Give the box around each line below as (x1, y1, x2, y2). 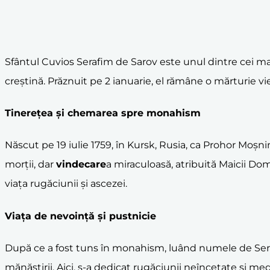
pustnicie (109, 210, 156, 222)
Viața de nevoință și (5, 210, 109, 222)
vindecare (56, 159, 106, 171)
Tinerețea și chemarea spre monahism (5, 107, 201, 119)
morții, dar (5, 159, 56, 171)
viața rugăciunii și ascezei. (5, 178, 127, 190)
